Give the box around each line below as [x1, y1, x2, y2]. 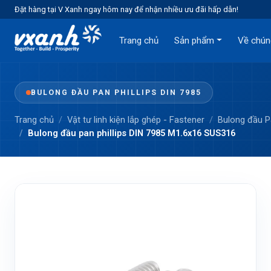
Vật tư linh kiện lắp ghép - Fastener [67, 114, 204, 125]
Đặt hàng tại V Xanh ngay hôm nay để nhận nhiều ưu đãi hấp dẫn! [15, 5, 238, 14]
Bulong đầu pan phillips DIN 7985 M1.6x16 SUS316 [28, 128, 235, 139]
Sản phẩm [174, 35, 215, 46]
